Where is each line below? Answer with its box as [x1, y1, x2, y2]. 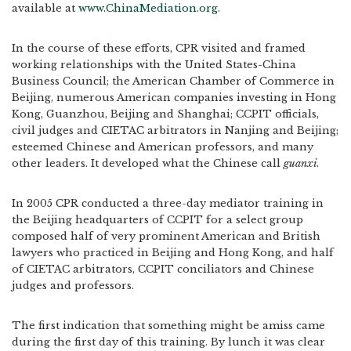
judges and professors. [12, 279, 134, 292]
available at [12, 2, 78, 15]
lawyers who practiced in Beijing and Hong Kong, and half [12, 246, 334, 259]
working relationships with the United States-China [12, 58, 296, 71]
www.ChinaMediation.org [78, 2, 218, 15]
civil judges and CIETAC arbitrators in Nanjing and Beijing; [12, 124, 338, 137]
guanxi [284, 157, 317, 170]
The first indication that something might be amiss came [12, 319, 325, 332]
